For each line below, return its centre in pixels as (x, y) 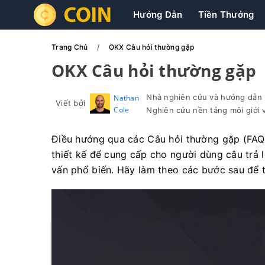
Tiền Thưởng (226, 14)
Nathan (126, 98)
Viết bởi (71, 103)
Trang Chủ (71, 47)
